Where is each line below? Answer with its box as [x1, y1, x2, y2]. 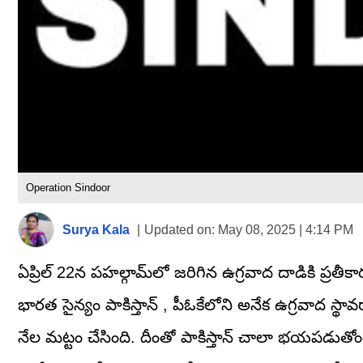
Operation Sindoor [26, 181, 110, 194]
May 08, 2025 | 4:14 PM [215, 222, 353, 237]
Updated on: [144, 222, 215, 237]
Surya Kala [62, 222, 130, 237]
